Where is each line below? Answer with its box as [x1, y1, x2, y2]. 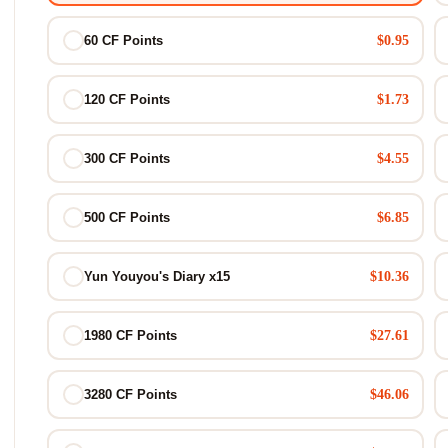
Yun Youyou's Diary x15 [83, 269, 230, 284]
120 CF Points [83, 92, 170, 107]
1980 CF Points [83, 328, 177, 343]
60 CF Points [83, 33, 163, 48]
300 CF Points [83, 151, 170, 166]
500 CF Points [83, 210, 170, 225]
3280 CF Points [83, 387, 177, 402]
